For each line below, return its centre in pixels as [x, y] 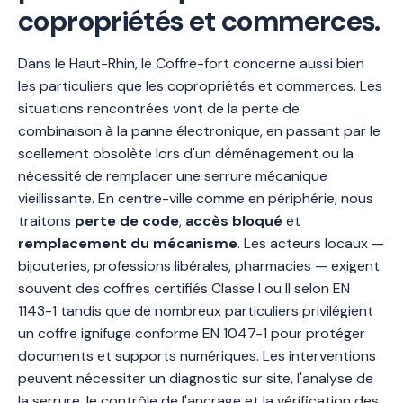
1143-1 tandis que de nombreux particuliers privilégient [196, 311]
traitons [46, 221]
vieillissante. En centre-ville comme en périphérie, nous [196, 198]
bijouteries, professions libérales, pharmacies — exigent [199, 266]
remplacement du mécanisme [128, 243]
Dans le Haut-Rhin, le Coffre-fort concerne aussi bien [191, 63]
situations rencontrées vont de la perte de [159, 108]
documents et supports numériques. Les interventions [197, 356]
